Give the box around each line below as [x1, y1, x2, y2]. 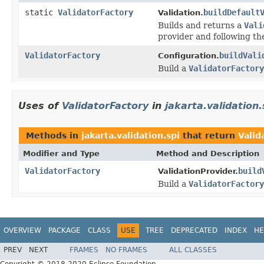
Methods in [26, 130, 81, 140]
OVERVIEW [4, 226, 41, 235]
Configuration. [158, 51, 219, 60]
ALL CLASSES [169, 246, 217, 255]
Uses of [18, 100, 62, 111]
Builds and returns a [158, 20, 244, 30]
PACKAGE [48, 226, 81, 235]
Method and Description [156, 148, 259, 158]
